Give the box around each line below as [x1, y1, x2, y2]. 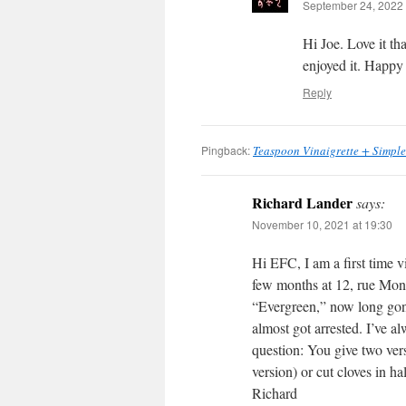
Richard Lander [252, 192, 353, 213]
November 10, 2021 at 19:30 [252, 217, 392, 232]
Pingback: [201, 142, 253, 158]
